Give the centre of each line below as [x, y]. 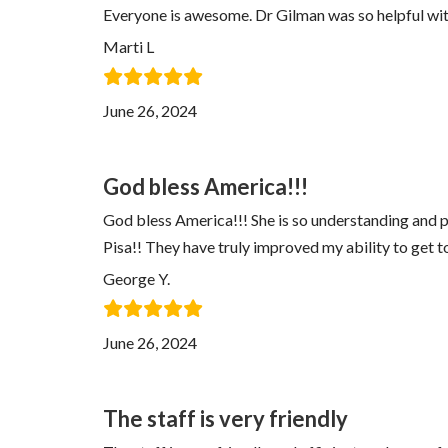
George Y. [136, 278]
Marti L [128, 46]
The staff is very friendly [225, 418]
